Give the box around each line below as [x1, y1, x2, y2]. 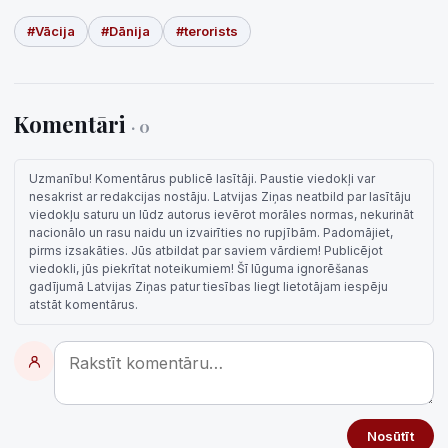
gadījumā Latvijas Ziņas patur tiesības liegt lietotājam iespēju [29, 279, 388, 295]
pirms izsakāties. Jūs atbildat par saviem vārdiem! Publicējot [29, 243, 383, 259]
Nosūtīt [367, 428, 414, 445]
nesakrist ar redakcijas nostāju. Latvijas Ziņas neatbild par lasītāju [29, 189, 411, 205]
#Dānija [101, 23, 150, 40]
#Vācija [27, 23, 75, 40]
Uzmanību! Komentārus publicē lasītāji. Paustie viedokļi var [29, 171, 375, 187]
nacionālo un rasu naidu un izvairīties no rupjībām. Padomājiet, [29, 225, 393, 241]
